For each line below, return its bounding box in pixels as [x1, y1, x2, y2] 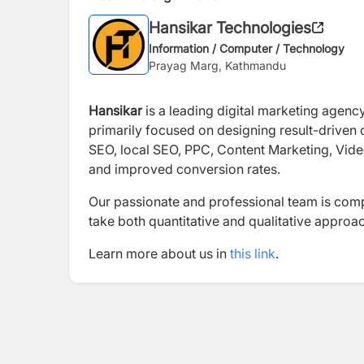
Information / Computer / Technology [149, 41, 344, 55]
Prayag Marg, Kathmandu [149, 58, 286, 72]
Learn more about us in [89, 245, 230, 262]
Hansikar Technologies [149, 17, 311, 37]
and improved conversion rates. [89, 161, 284, 177]
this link [230, 245, 275, 262]
